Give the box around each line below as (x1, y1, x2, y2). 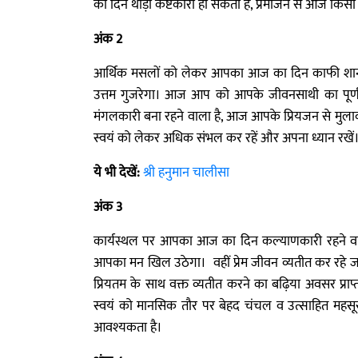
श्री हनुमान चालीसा (143, 161, 229, 184)
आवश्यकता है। (93, 316, 162, 339)
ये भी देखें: (93, 161, 140, 184)
